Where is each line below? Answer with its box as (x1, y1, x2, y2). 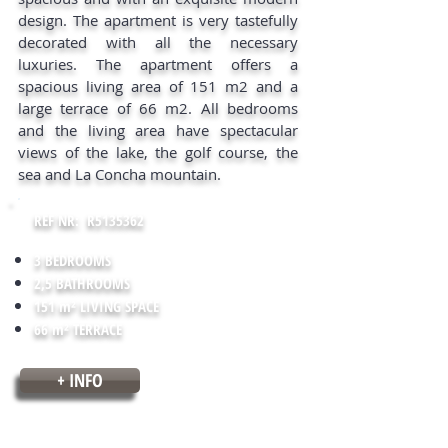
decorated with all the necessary (18, 32, 298, 52)
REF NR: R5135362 (34, 210, 144, 230)
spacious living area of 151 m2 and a (18, 76, 298, 96)
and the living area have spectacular (18, 120, 298, 140)
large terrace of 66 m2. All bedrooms (18, 98, 298, 118)
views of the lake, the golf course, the (18, 142, 298, 162)
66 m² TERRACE (34, 319, 122, 339)
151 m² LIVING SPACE (34, 296, 159, 316)
